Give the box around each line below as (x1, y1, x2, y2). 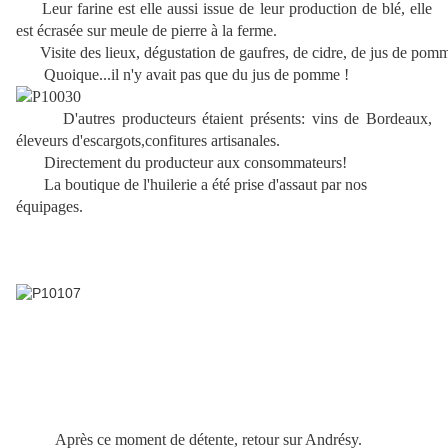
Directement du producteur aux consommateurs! (32, 154, 347, 172)
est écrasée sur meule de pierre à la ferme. (16, 22, 277, 40)
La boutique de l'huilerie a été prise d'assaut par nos (32, 176, 367, 194)
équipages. (16, 198, 83, 216)
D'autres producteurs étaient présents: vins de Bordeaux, (56, 110, 433, 128)
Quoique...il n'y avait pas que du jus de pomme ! (44, 66, 349, 84)
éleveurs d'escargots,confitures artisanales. (16, 132, 280, 150)
